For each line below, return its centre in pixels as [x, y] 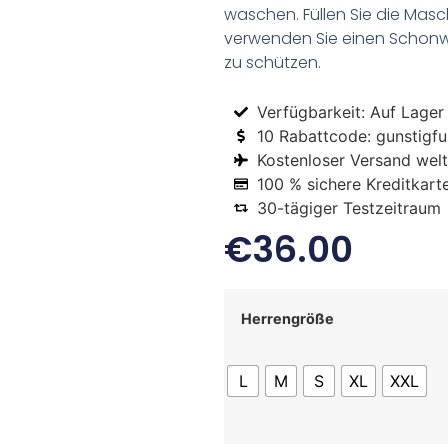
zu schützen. [272, 63]
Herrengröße [287, 318]
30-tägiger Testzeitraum [348, 207]
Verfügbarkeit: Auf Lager [350, 111]
